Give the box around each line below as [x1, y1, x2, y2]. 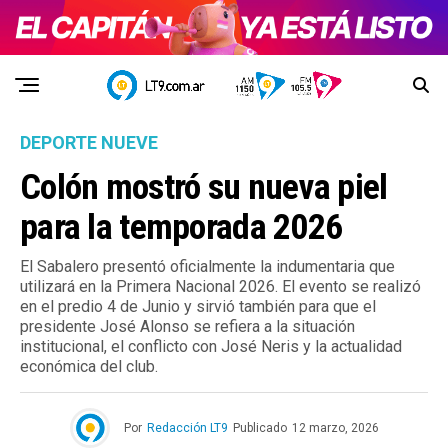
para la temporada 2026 [20, 206, 343, 249]
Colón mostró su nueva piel [20, 166, 388, 209]
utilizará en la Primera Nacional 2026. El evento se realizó [20, 277, 421, 297]
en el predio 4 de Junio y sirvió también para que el [20, 297, 376, 317]
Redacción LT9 [146, 421, 228, 436]
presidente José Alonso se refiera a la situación [20, 317, 355, 337]
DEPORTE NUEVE [20, 132, 158, 154]
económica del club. [20, 357, 158, 377]
